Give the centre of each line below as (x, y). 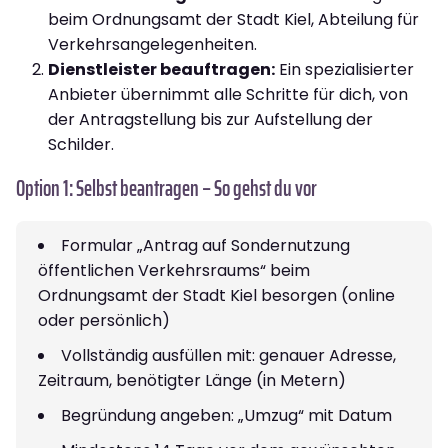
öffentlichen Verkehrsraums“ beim (174, 270)
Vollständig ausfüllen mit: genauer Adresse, (228, 355)
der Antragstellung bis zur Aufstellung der (210, 119)
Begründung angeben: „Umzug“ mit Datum (226, 415)
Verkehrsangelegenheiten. (152, 44)
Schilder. (81, 144)
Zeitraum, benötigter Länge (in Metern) (192, 380)
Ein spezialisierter (344, 69)
